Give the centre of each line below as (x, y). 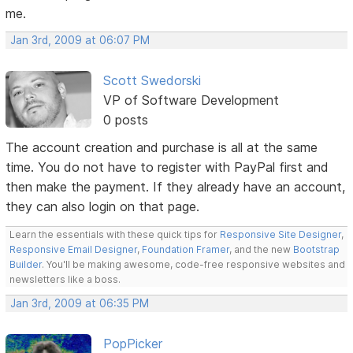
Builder (26, 264)
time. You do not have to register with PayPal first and (167, 167)
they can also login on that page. (103, 206)
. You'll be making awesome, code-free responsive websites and (194, 264)
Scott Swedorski (152, 80)
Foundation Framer (185, 249)
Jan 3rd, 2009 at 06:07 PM (80, 40)
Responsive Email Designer (74, 249)
